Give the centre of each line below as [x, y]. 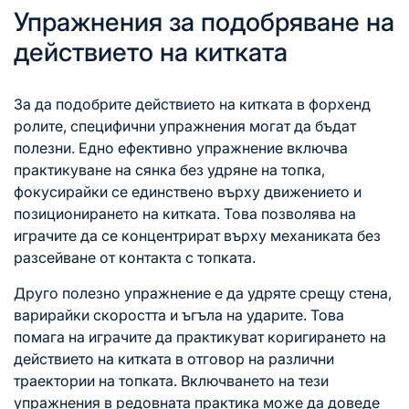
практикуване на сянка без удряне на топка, [169, 169]
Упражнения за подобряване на [204, 21]
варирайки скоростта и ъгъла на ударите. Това [179, 315]
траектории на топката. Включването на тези [171, 380]
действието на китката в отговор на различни [174, 358]
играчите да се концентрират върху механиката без [197, 235]
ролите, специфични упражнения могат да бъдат [185, 126]
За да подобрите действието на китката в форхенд [192, 104]
